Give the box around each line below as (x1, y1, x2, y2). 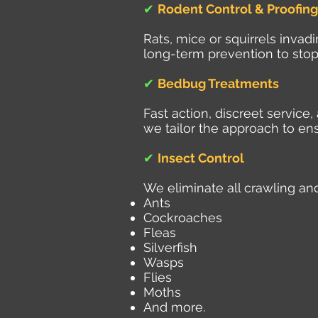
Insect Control (158, 150, 244, 165)
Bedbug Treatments (158, 76, 279, 91)
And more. (143, 300, 205, 314)
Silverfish (143, 240, 197, 255)
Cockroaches (143, 210, 222, 225)
